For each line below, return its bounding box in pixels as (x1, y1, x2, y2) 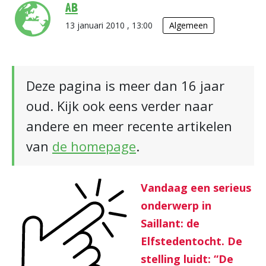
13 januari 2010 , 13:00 (65, 20, 155, 31)
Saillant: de (141, 216, 199, 230)
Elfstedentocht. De (141, 234, 242, 248)
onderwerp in (141, 198, 211, 213)
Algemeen (169, 20, 208, 31)
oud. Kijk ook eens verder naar (26, 97, 213, 115)
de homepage (52, 137, 136, 155)
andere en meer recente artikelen (26, 117, 232, 135)
